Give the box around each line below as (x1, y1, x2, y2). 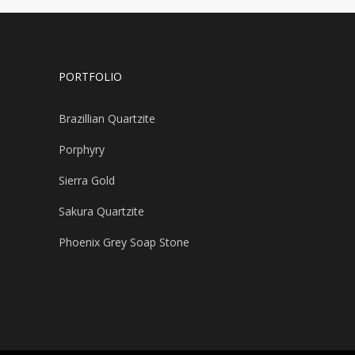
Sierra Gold (58, 173, 115, 188)
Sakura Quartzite (58, 204, 144, 219)
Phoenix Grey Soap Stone (58, 235, 189, 250)
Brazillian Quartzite (58, 111, 155, 126)
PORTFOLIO (58, 69, 122, 84)
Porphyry (58, 142, 105, 157)
